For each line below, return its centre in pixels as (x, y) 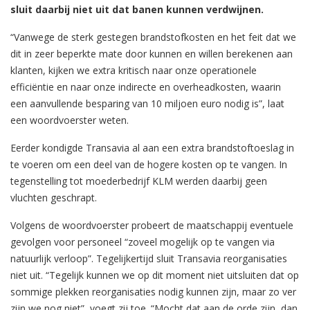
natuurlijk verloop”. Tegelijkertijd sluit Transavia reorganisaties (149, 258)
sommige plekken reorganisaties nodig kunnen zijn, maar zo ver (153, 291)
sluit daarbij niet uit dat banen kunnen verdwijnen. (137, 9)
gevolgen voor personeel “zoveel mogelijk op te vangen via (143, 241)
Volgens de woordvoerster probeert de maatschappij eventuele (152, 225)
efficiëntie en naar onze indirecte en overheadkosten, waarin (146, 86)
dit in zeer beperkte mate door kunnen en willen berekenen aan (152, 53)
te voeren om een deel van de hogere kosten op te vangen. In (149, 164)
